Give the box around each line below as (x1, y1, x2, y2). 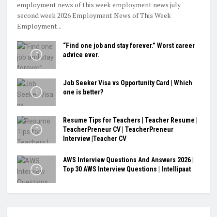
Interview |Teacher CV (63, 135, 126, 143)
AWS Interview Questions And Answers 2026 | (63, 156, 194, 164)
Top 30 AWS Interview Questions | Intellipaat (63, 165, 191, 173)
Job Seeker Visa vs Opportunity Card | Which (63, 78, 192, 87)
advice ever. (63, 50, 99, 59)
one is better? (63, 88, 103, 96)
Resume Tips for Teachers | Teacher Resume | (63, 116, 198, 124)
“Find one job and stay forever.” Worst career (63, 41, 195, 49)
